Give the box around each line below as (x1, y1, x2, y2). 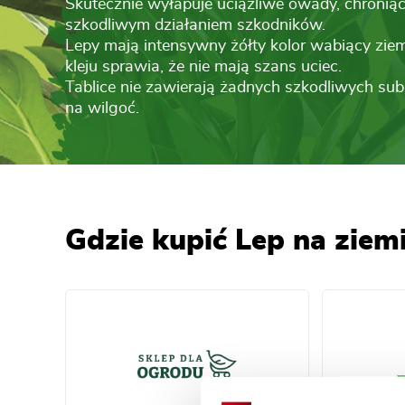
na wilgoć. (65, 100, 139, 117)
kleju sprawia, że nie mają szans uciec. (65, 59, 342, 75)
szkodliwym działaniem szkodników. (65, 17, 325, 33)
